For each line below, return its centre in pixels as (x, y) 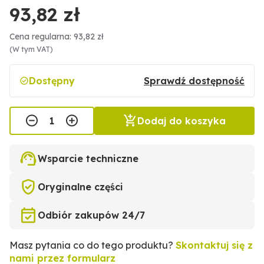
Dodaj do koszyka (181, 121)
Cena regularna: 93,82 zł (57, 37)
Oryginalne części (80, 187)
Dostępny (52, 81)
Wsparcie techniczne (88, 159)
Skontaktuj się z (214, 245)
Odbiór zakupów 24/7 (91, 215)
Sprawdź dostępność (194, 81)
